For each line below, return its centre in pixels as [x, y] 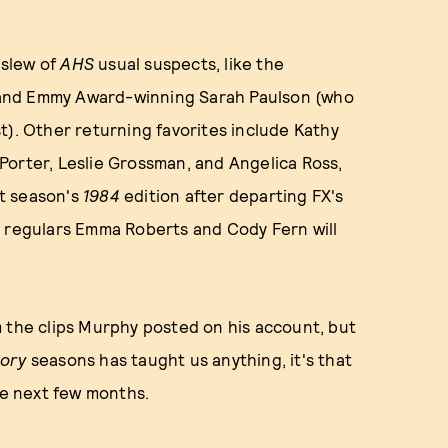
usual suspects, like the [189, 63]
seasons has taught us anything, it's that [189, 359]
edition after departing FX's [231, 195]
